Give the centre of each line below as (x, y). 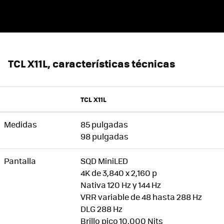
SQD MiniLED (105, 161)
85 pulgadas (104, 124)
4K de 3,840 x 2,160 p (119, 173)
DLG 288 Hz (101, 209)
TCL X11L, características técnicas (92, 63)
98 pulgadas (104, 136)
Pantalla (20, 161)
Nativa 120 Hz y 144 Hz (121, 185)
